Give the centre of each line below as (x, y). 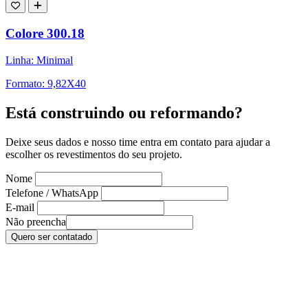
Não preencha (36, 221)
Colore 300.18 (45, 34)
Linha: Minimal (39, 60)
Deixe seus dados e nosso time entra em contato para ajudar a (138, 142)
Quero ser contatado (52, 236)
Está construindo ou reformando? (124, 112)
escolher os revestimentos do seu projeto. (94, 154)
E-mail (20, 207)
